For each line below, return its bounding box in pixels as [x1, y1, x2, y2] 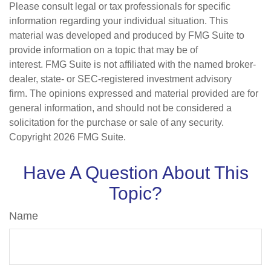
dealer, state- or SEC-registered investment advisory [9, 74, 232, 85]
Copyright [9, 132, 53, 143]
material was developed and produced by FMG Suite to [9, 30, 244, 41]
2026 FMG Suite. [53, 132, 126, 143]
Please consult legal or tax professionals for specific [9, 1, 230, 12]
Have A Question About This [22, 163, 249, 183]
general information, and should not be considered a [9, 103, 232, 114]
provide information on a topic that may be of [9, 45, 198, 56]
